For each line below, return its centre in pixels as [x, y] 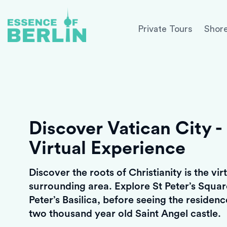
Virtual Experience [107, 148]
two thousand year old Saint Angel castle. [125, 214]
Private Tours [165, 29]
